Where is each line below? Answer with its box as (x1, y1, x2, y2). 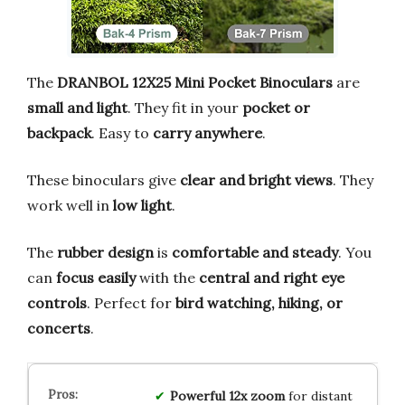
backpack (27, 124, 91, 143)
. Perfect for (87, 294, 175, 313)
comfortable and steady (172, 243, 338, 262)
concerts (27, 319, 90, 338)
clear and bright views (180, 171, 333, 190)
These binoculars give (27, 171, 180, 190)
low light (113, 196, 172, 215)
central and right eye (199, 268, 344, 287)
